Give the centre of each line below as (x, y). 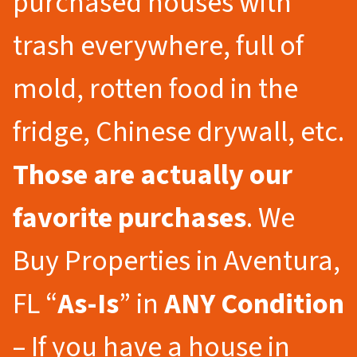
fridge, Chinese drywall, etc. (178, 131)
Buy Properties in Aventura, (177, 261)
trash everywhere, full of (158, 45)
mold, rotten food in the (155, 88)
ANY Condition (251, 304)
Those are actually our (153, 175)
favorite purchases (129, 218)
